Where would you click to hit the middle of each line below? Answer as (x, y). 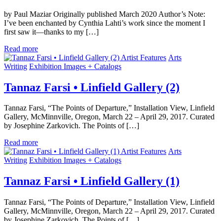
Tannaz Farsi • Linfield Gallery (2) (92, 87)
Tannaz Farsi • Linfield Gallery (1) (92, 181)
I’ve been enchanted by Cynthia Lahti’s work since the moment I (105, 23)
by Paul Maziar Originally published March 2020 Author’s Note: (105, 14)
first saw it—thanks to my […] (51, 32)
